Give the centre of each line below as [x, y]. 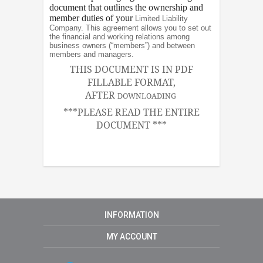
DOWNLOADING [146, 96]
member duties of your [92, 18]
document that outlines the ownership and [126, 8]
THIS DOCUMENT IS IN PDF [131, 70]
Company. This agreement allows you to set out [130, 28]
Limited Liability [161, 19]
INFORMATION [131, 215]
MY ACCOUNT [131, 236]
